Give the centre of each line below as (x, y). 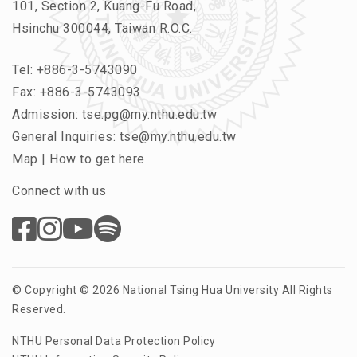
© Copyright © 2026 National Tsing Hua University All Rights (173, 290)
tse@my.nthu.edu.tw (178, 137)
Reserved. (39, 310)
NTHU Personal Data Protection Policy (114, 341)
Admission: (47, 115)
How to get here (97, 159)
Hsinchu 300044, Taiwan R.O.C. (102, 29)
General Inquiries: (66, 137)
